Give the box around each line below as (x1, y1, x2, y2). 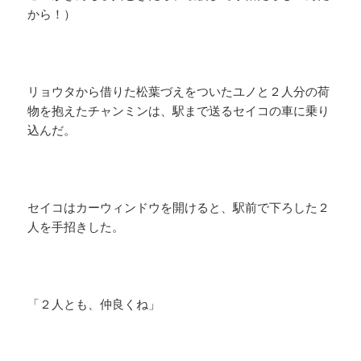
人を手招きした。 (27, 218, 125, 235)
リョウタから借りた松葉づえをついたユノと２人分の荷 (27, 83, 330, 100)
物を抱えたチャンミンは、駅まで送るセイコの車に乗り (27, 102, 330, 119)
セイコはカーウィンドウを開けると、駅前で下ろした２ (27, 199, 330, 216)
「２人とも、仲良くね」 (27, 296, 161, 313)
